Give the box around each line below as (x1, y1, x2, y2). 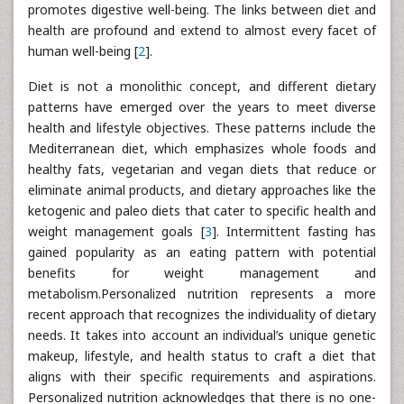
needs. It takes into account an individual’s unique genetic (28, 326, 376, 344)
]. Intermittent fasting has (211, 223, 376, 240)
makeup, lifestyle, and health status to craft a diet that (28, 347, 376, 364)
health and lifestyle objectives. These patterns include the (28, 119, 376, 136)
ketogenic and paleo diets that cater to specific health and (28, 202, 376, 219)
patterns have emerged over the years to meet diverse (28, 98, 376, 115)
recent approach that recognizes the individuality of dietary (28, 306, 376, 323)
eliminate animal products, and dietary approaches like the (28, 181, 376, 198)
